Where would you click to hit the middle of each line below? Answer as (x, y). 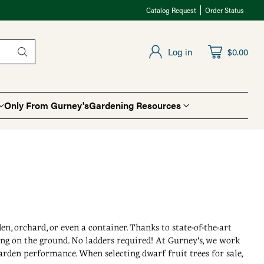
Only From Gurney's (47, 105)
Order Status (225, 10)
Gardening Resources (135, 105)
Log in (180, 52)
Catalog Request (171, 10)
